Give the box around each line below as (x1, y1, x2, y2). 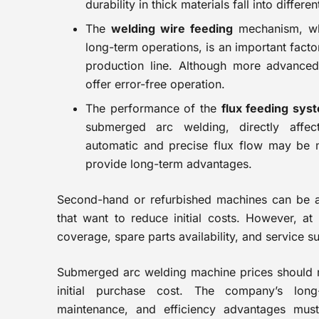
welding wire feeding (110, 21, 233, 36)
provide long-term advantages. (85, 157, 252, 171)
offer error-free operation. (85, 77, 225, 91)
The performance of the (85, 101, 221, 115)
